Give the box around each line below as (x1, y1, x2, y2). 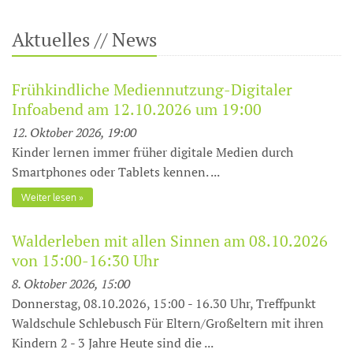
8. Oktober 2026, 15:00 (12, 274, 130, 292)
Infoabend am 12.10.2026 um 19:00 (12, 98, 262, 120)
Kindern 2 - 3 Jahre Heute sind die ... (12, 333, 214, 351)
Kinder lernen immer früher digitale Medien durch (12, 143, 293, 161)
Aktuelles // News (12, 27, 157, 52)
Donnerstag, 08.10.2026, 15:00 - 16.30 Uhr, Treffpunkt (12, 294, 316, 312)
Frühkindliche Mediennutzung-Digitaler (12, 79, 292, 100)
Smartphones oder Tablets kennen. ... (12, 163, 220, 180)
